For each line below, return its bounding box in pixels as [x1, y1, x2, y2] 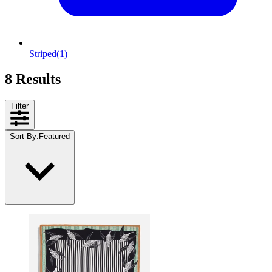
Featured [39, 132, 70, 141]
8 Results [5, 71, 61, 87]
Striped [29, 48, 56, 59]
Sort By [10, 132, 36, 141]
